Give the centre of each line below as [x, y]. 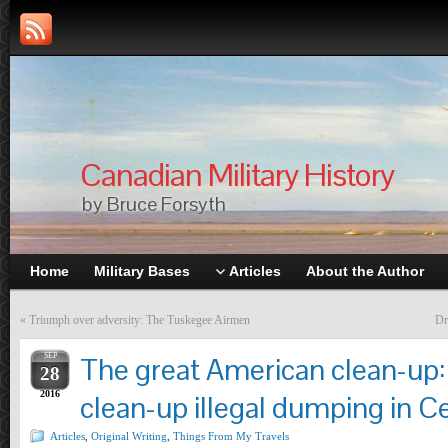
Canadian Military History [237, 174]
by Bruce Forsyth [154, 203]
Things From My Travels [231, 436]
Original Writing [129, 436]
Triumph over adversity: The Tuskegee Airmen [139, 320]
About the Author [365, 271]
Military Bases [142, 271]
